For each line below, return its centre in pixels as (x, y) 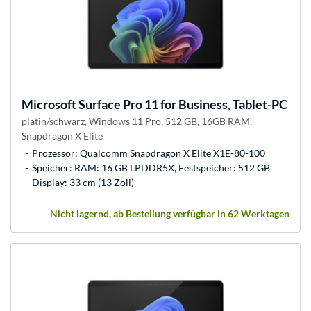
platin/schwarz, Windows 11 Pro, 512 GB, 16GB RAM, (137, 121)
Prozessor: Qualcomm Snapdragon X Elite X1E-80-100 (149, 153)
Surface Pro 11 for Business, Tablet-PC (182, 104)
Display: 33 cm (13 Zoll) (83, 182)
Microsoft (49, 104)
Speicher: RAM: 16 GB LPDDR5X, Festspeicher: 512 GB (151, 167)
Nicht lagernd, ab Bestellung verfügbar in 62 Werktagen (170, 213)
